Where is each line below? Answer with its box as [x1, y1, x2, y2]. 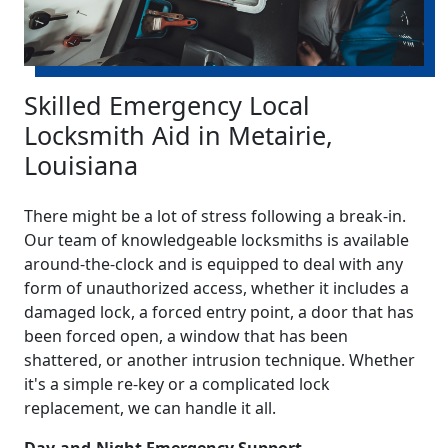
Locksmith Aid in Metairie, [24, 118, 333, 153]
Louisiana [24, 148, 138, 183]
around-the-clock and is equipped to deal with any [24, 253, 403, 276]
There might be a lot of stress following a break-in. [24, 205, 406, 228]
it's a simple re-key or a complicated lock [24, 373, 330, 396]
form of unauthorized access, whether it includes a [24, 277, 409, 300]
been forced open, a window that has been [24, 325, 348, 348]
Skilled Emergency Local [24, 88, 310, 123]
